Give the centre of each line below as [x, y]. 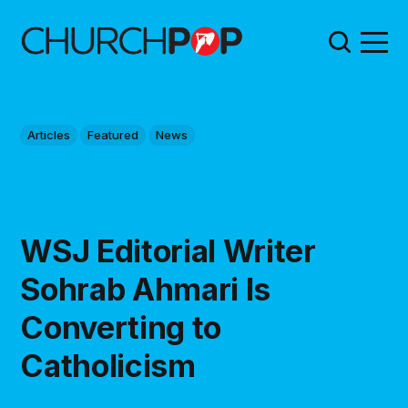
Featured [113, 135]
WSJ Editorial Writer [168, 251]
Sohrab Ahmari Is [145, 289]
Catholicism [108, 366]
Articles [49, 135]
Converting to [121, 327]
